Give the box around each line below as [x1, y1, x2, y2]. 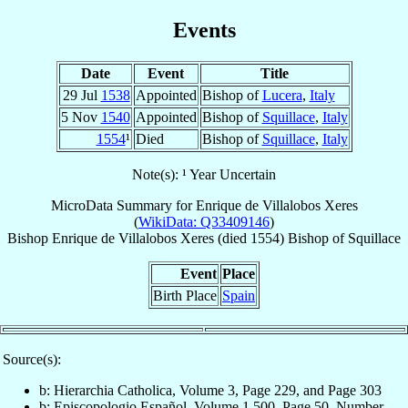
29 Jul [62, 87, 101, 103]
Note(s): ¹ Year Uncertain [132, 166, 276, 182]
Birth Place [153, 287, 217, 303]
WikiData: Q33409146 [138, 213, 270, 229]
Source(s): [3, 351, 61, 367]
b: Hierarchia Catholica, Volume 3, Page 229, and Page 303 [39, 382, 382, 398]
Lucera [261, 87, 302, 103]
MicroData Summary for [50, 197, 196, 213]
